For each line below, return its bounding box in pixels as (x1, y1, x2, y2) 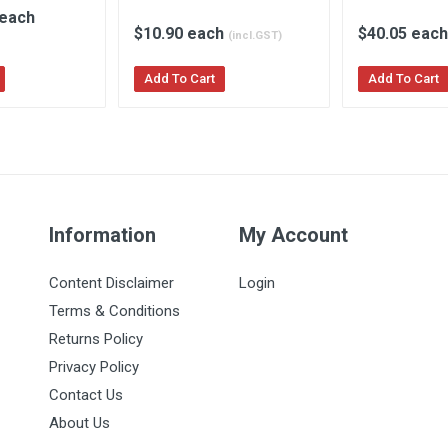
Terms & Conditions (49, 302, 180, 320)
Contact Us (49, 386, 123, 404)
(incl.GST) (228, 28, 282, 42)
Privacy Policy (49, 358, 139, 376)
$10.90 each (134, 23, 228, 43)
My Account (239, 223, 348, 247)
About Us (49, 414, 110, 432)
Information (49, 223, 156, 247)
